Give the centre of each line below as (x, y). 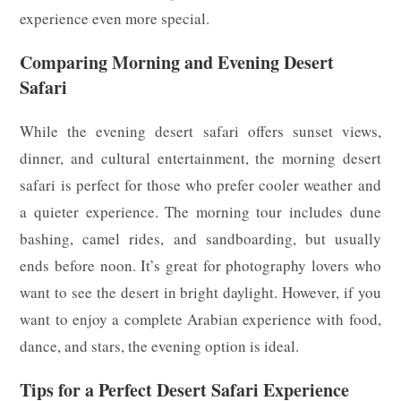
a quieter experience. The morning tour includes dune (200, 211)
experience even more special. (115, 18)
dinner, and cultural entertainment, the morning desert (200, 158)
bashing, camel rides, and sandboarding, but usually (200, 238)
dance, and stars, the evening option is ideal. (160, 346)
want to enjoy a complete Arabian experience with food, (200, 319)
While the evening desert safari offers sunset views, (200, 131)
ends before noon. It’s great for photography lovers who (200, 265)
